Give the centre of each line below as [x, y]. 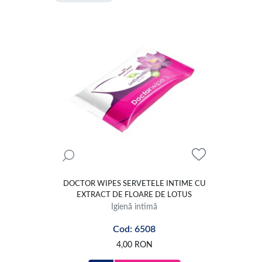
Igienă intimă [134, 206]
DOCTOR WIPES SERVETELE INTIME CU [134, 184]
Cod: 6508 [134, 229]
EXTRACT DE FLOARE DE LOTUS [134, 195]
